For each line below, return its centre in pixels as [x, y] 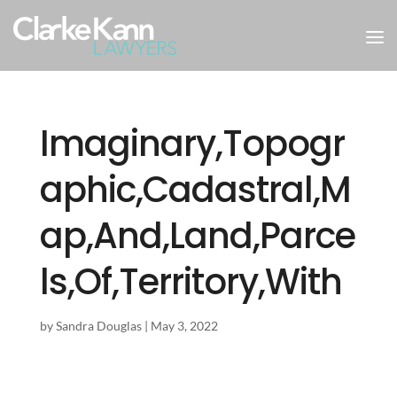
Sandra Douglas [98, 326]
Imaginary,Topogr [192, 144]
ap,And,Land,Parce [197, 236]
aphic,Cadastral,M [195, 190]
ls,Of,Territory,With [191, 282]
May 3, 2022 [184, 326]
